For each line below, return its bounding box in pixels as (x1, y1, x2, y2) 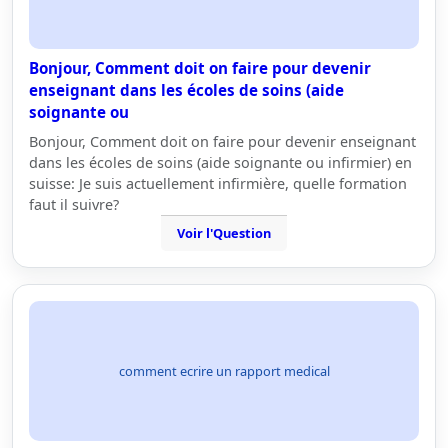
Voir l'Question (177, 224, 271, 242)
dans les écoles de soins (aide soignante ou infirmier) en (29, 153, 412, 172)
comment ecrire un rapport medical (118, 361, 330, 380)
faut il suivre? (29, 195, 119, 214)
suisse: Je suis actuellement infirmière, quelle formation (29, 174, 407, 193)
